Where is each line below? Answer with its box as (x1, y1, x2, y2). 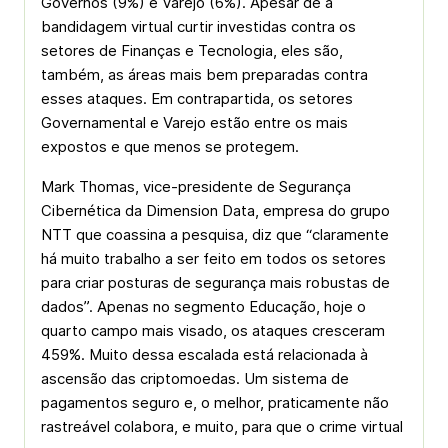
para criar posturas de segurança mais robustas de (41, 273, 390, 292)
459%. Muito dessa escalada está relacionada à (41, 345, 368, 364)
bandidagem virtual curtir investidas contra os (41, 17, 356, 36)
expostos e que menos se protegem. (41, 137, 299, 156)
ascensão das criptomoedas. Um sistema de (41, 369, 349, 388)
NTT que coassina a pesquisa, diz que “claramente (41, 225, 389, 244)
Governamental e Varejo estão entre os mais (41, 113, 348, 132)
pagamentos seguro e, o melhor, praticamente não (41, 393, 389, 412)
